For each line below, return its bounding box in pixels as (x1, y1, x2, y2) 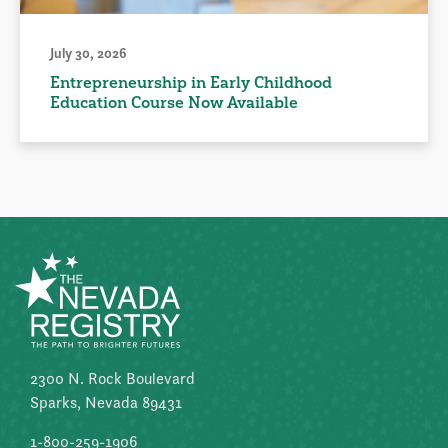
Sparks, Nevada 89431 (30, 392, 182, 414)
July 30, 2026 (50, 44, 127, 63)
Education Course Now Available (50, 92, 298, 113)
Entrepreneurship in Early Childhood (50, 72, 332, 93)
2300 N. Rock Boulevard (30, 368, 195, 390)
